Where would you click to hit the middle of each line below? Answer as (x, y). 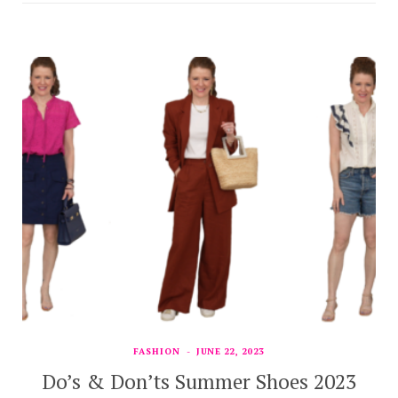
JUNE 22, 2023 (231, 351)
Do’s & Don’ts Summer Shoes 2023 (199, 381)
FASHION (157, 351)
